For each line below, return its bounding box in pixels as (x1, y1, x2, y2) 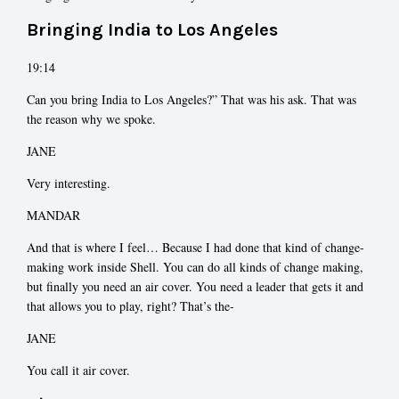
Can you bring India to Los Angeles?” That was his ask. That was (27, 90, 356, 108)
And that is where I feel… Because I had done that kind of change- (27, 238, 364, 256)
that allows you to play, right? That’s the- (27, 297, 234, 314)
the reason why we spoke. (27, 110, 156, 127)
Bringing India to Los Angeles (27, 20, 278, 41)
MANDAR (27, 206, 80, 224)
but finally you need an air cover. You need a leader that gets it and (27, 277, 363, 295)
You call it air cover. (27, 361, 130, 379)
